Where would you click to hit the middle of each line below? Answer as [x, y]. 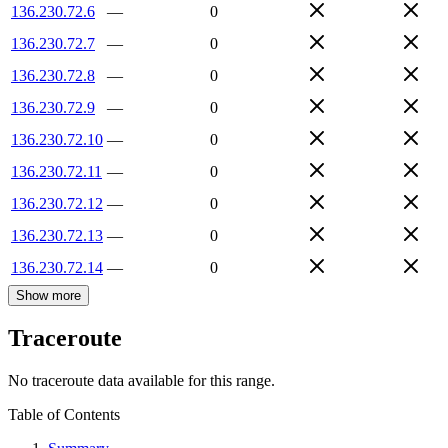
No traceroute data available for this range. [141, 381]
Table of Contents [64, 415]
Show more [48, 295]
